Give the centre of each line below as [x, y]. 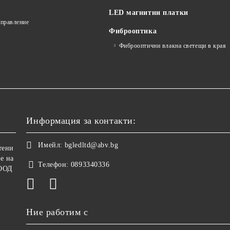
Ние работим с [57, 212]
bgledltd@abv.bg [91, 145]
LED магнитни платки [149, 13]
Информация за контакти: [81, 121]
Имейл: [50, 145]
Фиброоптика [133, 31]
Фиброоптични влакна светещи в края [172, 46]
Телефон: [53, 165]
